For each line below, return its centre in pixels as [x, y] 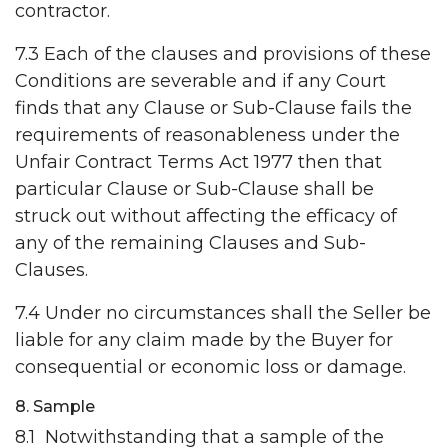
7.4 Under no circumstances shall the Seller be [223, 313]
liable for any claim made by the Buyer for [204, 340]
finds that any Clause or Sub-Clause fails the [213, 108]
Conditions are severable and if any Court [200, 81]
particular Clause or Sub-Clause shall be [194, 189]
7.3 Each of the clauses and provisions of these [223, 54]
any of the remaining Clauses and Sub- [190, 243]
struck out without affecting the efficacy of [206, 216]
